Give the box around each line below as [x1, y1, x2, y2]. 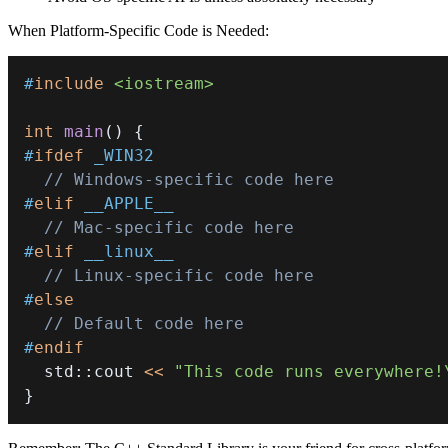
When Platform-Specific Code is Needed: [8, 22, 269, 40]
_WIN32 [94, 146, 154, 166]
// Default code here [44, 314, 244, 334]
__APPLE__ [84, 194, 174, 214]
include [34, 74, 104, 94]
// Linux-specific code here [44, 266, 314, 286]
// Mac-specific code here [44, 218, 294, 238]
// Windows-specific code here [44, 170, 334, 190]
